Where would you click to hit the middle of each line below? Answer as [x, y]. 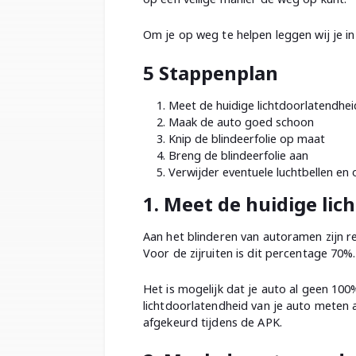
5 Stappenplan [211, 72]
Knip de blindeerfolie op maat [247, 138]
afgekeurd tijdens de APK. [213, 322]
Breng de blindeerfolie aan [238, 155]
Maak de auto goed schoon [241, 122]
